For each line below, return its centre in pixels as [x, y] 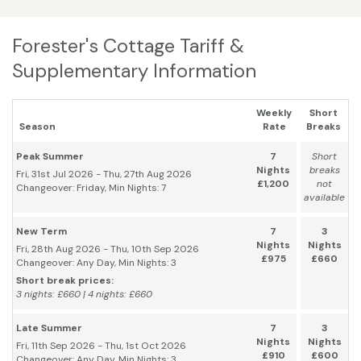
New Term [41, 232]
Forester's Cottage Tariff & [128, 46]
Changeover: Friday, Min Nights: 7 [91, 188]
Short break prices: [65, 281]
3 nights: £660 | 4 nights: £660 [84, 295]
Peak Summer [50, 157]
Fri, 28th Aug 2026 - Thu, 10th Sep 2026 [108, 249]
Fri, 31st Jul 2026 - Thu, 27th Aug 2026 [104, 174]
